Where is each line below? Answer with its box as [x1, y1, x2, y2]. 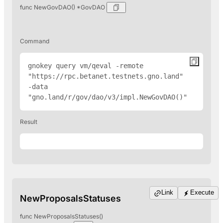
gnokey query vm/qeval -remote [28, 61, 143, 70]
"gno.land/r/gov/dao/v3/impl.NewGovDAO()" [28, 93, 187, 101]
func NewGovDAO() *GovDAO [20, 3, 107, 11]
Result [20, 117, 37, 125]
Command [20, 37, 49, 45]
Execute [190, 188, 214, 196]
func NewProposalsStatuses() [20, 213, 103, 221]
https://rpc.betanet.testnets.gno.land [32, 72, 179, 80]
